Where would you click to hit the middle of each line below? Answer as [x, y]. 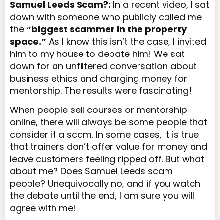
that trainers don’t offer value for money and [109, 147]
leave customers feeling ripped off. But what [107, 159]
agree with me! [43, 208]
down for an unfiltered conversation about [103, 66]
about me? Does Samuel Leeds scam [91, 171]
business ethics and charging [76, 78]
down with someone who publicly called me [106, 17]
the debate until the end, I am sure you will [102, 196]
